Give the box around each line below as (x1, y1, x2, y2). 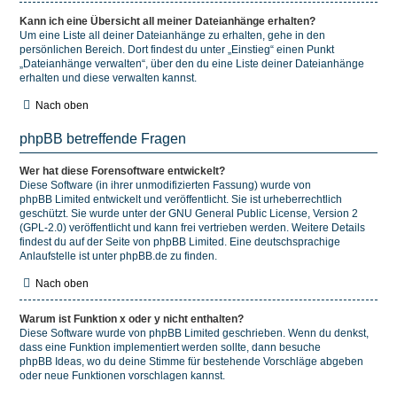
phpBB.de (120, 250, 167, 262)
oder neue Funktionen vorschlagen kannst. (19, 370, 225, 382)
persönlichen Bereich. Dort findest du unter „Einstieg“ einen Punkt (19, 43, 334, 56)
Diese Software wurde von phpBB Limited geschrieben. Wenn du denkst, (19, 327, 369, 339)
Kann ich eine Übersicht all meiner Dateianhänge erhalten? (19, 15, 315, 27)
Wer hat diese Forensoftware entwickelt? (19, 165, 225, 177)
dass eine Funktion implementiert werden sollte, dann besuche (19, 341, 321, 354)
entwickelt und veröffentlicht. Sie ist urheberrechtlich (90, 193, 342, 206)
